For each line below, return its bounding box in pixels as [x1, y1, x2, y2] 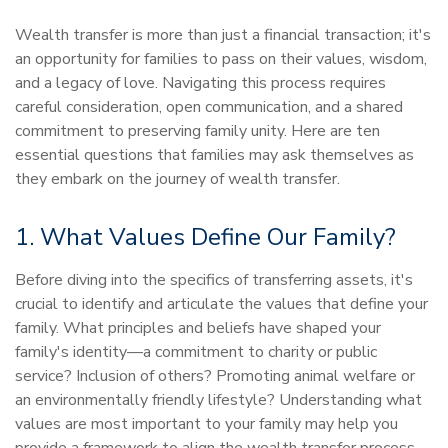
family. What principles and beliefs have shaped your [15, 317, 381, 339]
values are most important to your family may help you [15, 413, 398, 435]
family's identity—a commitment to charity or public [15, 341, 377, 363]
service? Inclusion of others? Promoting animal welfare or [15, 365, 415, 387]
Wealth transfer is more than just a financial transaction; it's [15, 24, 431, 46]
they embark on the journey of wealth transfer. [15, 168, 340, 190]
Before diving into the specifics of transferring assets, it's [15, 269, 413, 291]
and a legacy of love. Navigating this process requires [15, 72, 386, 94]
